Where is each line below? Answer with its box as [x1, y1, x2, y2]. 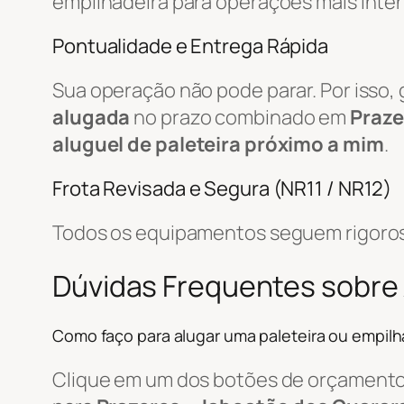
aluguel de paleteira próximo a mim [52, 130, 384, 158]
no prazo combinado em [130, 103, 351, 131]
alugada [52, 103, 131, 131]
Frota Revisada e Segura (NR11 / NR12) [52, 174, 392, 202]
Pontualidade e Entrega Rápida [52, 32, 329, 60]
